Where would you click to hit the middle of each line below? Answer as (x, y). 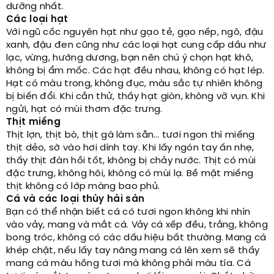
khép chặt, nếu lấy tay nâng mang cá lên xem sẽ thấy (133, 251)
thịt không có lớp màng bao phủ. (84, 187)
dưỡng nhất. (35, 7)
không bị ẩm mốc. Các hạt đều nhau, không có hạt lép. (135, 71)
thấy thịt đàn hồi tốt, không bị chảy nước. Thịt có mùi (131, 161)
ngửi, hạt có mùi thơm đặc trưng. (84, 109)
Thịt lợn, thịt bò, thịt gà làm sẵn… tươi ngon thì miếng (131, 135)
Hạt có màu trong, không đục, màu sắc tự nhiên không (135, 84)
